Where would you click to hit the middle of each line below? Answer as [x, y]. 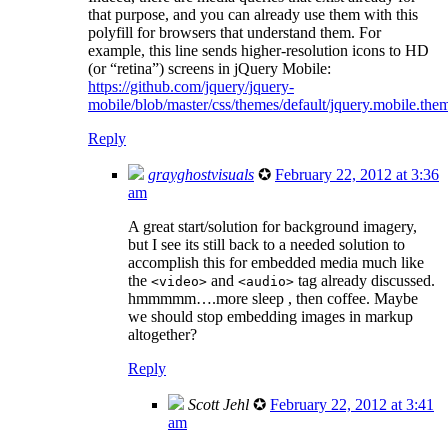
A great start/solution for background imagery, [272, 226]
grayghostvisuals [201, 174]
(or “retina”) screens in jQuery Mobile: [209, 68]
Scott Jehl [218, 404]
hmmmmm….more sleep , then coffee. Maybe [273, 298]
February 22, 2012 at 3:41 [352, 404]
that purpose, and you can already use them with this [253, 14]
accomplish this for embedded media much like [276, 262]
